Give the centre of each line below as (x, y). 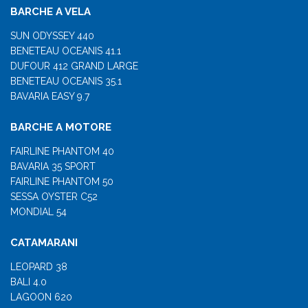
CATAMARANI (44, 242)
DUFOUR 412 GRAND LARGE (74, 66)
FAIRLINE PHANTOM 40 (62, 151)
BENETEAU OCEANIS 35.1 (66, 81)
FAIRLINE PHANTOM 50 (62, 181)
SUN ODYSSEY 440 (52, 35)
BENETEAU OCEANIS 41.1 (66, 51)
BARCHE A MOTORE (61, 127)
